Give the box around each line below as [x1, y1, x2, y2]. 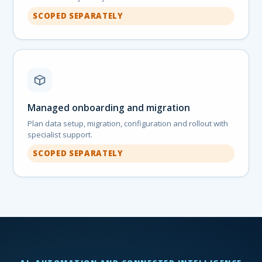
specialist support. [27, 129, 93, 140]
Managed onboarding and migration [27, 101, 191, 114]
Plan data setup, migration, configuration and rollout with [27, 118, 229, 129]
